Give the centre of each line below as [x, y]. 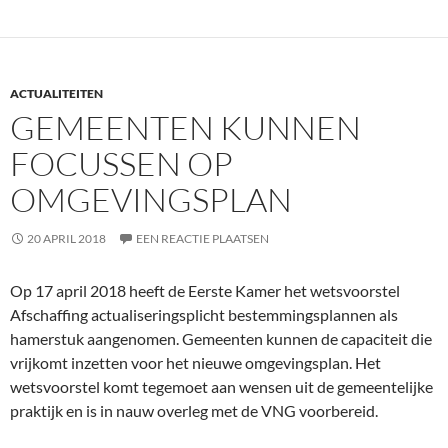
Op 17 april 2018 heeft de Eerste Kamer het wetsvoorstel [205, 290]
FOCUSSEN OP [121, 163]
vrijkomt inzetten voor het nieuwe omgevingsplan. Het [195, 362]
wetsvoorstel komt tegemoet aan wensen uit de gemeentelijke [221, 386]
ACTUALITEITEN [56, 93]
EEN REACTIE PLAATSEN [202, 238]
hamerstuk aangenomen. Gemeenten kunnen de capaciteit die [221, 338]
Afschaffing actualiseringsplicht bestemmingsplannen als [204, 314]
